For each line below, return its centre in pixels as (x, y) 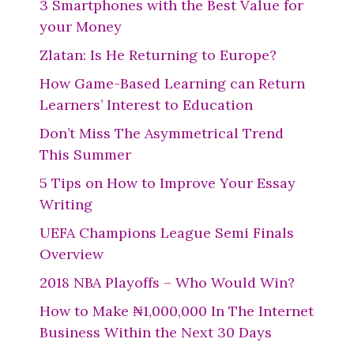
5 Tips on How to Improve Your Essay (168, 183)
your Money (81, 26)
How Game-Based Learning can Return (172, 83)
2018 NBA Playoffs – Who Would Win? (167, 282)
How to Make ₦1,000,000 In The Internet (177, 311)
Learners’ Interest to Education (146, 105)
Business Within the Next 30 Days (156, 332)
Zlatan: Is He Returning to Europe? (158, 55)
